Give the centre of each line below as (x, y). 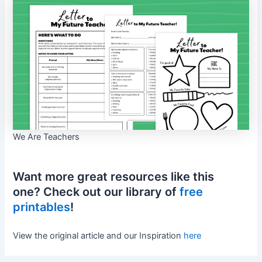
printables (42, 207)
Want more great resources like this (114, 177)
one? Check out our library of (96, 192)
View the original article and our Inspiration (99, 235)
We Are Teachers (46, 137)
